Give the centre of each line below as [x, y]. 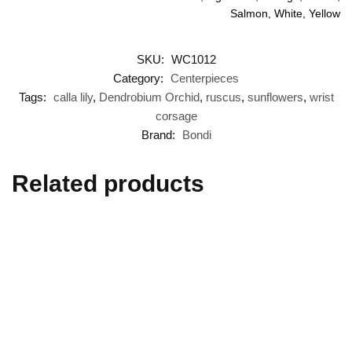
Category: [140, 78]
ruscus [223, 97]
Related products [108, 183]
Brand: [159, 134]
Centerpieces [205, 78]
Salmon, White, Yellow [285, 13]
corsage [176, 115]
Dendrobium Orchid [149, 97]
